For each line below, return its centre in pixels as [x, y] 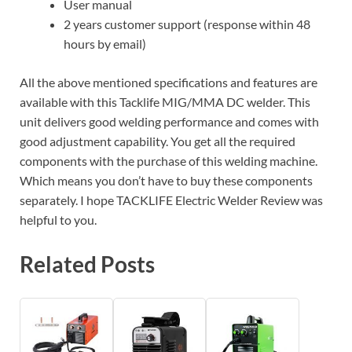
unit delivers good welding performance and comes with [169, 122]
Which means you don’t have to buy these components [166, 181]
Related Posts [87, 264]
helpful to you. [58, 220]
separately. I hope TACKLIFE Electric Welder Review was [171, 200]
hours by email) [105, 44]
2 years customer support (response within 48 [187, 24]
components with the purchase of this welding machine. [169, 161]
